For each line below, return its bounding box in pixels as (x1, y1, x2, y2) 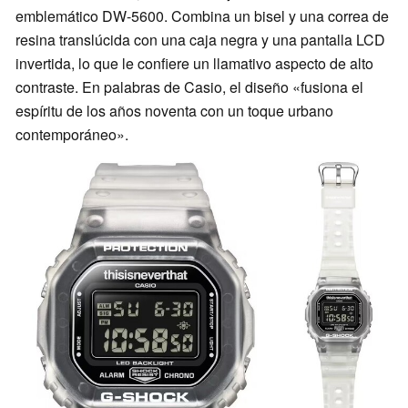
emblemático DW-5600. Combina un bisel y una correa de (15, 5, 389, 27)
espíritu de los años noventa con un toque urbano (15, 100, 333, 122)
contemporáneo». (15, 124, 128, 146)
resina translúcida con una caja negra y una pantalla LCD (15, 29, 385, 51)
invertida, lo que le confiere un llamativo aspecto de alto (15, 53, 373, 75)
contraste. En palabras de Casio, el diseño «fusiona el (15, 76, 363, 98)
